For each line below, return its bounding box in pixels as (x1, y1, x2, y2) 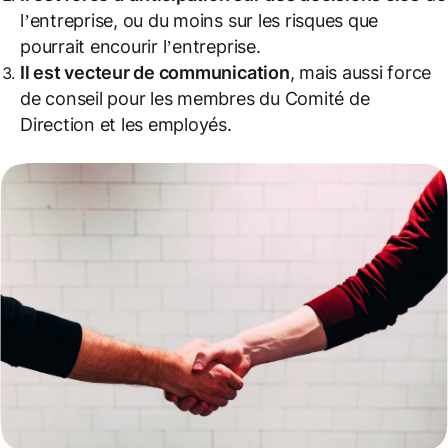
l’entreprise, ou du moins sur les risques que (20, 10, 379, 32)
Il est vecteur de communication (20, 62, 290, 84)
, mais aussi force (289, 62, 432, 84)
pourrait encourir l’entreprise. (20, 36, 261, 58)
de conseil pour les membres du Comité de (20, 88, 370, 110)
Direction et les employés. (20, 114, 232, 136)
